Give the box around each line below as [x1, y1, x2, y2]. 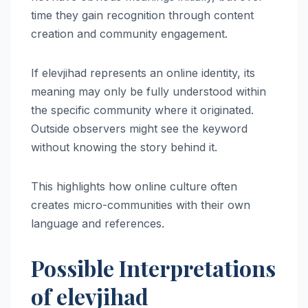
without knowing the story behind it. [31, 140, 217, 154]
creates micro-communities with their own [31, 197, 250, 212]
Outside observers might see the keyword [31, 121, 247, 135]
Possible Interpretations [31, 252, 276, 283]
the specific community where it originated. [31, 102, 254, 117]
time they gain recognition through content [31, 8, 254, 22]
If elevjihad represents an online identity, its [31, 65, 255, 80]
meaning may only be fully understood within [31, 84, 266, 98]
